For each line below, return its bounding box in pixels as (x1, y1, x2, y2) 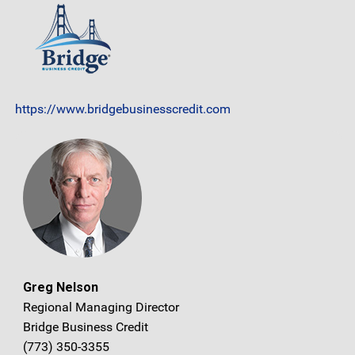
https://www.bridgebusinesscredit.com (15, 101, 231, 116)
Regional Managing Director (23, 300, 179, 315)
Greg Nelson (23, 280, 98, 296)
